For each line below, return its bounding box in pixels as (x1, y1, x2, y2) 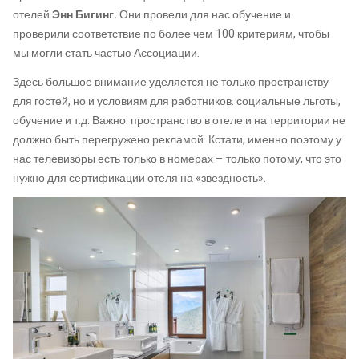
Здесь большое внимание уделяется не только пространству (13, 73, 329, 91)
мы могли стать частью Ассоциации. (13, 45, 200, 63)
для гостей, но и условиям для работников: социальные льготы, (13, 92, 341, 110)
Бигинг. (75, 6, 117, 24)
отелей (13, 6, 52, 24)
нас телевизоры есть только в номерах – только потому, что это (13, 150, 341, 167)
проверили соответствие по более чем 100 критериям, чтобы (13, 26, 329, 43)
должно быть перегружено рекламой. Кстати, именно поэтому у (13, 131, 341, 148)
